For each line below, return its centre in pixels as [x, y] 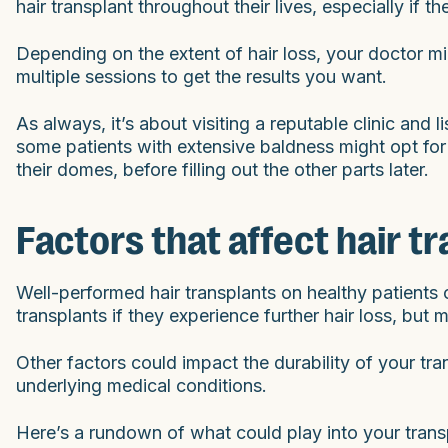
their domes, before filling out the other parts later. [222, 169]
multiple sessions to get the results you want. [201, 76]
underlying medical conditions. [141, 385]
